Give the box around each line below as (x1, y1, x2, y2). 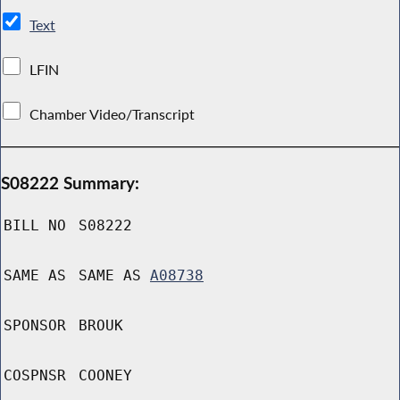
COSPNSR (4, 367, 66, 385)
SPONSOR (4, 317, 66, 335)
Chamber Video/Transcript (26, 104, 199, 123)
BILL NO (4, 217, 66, 235)
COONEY (79, 367, 132, 385)
